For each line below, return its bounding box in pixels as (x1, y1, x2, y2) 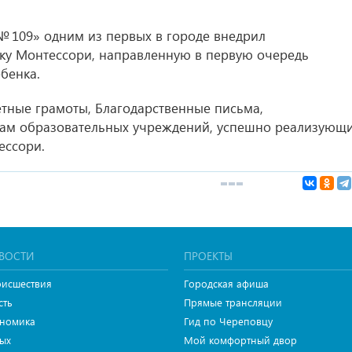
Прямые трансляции (184, 295, 282, 309)
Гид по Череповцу (184, 314, 273, 328)
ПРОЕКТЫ (184, 248, 233, 263)
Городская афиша (184, 277, 269, 290)
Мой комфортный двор (184, 333, 297, 346)
